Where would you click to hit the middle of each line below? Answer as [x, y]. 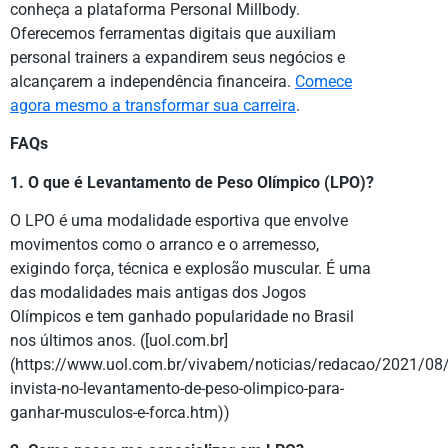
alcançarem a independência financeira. [152, 81]
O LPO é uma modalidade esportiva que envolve [179, 221]
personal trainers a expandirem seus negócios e [177, 57]
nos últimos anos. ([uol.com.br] [119, 341]
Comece [323, 81]
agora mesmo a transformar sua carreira [153, 105]
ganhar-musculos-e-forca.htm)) [120, 413]
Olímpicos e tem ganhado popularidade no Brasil [182, 317]
